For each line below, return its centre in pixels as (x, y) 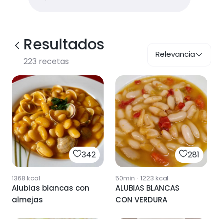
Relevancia (175, 54)
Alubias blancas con (51, 188)
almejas (27, 200)
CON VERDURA (141, 200)
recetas (53, 61)
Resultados (64, 44)
